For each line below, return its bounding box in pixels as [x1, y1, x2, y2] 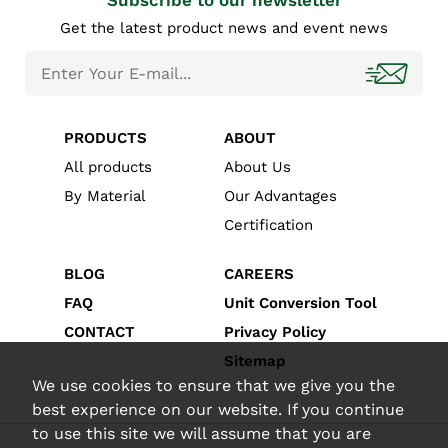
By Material [64, 187, 146, 206]
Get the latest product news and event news [60, 19, 388, 38]
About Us [224, 158, 291, 177]
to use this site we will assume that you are [32, 424, 371, 443]
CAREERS [224, 265, 294, 284]
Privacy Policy [224, 323, 326, 342]
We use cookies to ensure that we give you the [32, 376, 395, 395]
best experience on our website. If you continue [32, 400, 404, 419]
